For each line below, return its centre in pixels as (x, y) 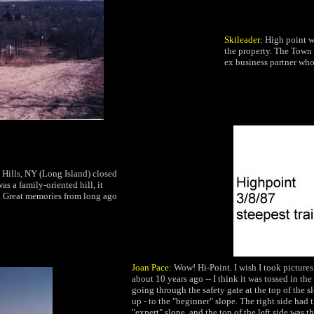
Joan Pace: (152, 267)
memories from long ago (71, 196)
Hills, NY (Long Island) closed (60, 173)
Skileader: (245, 40)
